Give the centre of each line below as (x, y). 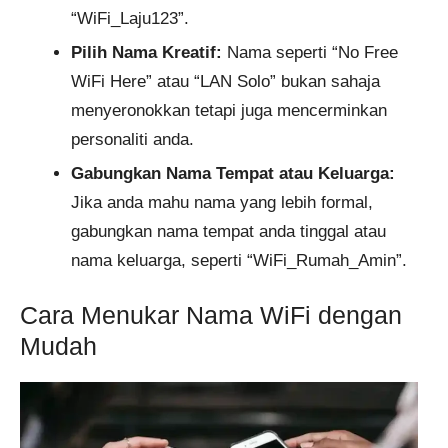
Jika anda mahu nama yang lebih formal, (222, 202)
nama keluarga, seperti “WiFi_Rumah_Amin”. (239, 260)
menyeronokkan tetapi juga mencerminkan (229, 110)
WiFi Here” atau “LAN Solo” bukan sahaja (225, 81)
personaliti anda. (132, 139)
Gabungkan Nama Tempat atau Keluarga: (233, 173)
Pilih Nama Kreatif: (146, 52)
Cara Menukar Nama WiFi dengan (211, 315)
